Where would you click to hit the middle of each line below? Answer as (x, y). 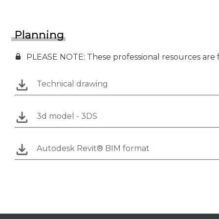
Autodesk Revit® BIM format (93, 148)
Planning (39, 35)
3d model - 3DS (67, 116)
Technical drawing (72, 84)
